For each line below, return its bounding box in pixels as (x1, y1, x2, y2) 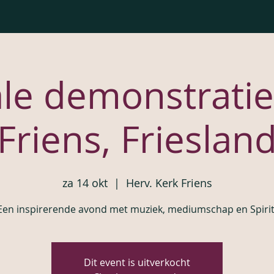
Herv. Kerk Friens (125, 176, 212, 190)
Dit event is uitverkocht (84, 256, 190, 269)
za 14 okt (62, 176, 108, 190)
